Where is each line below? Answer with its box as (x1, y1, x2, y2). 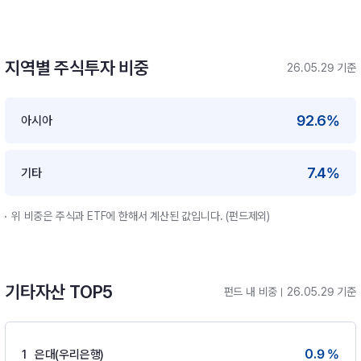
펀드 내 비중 (223, 285, 278, 298)
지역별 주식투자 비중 (5, 57, 149, 78)
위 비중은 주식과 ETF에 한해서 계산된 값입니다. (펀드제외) (11, 210, 271, 222)
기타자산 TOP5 (5, 281, 114, 302)
